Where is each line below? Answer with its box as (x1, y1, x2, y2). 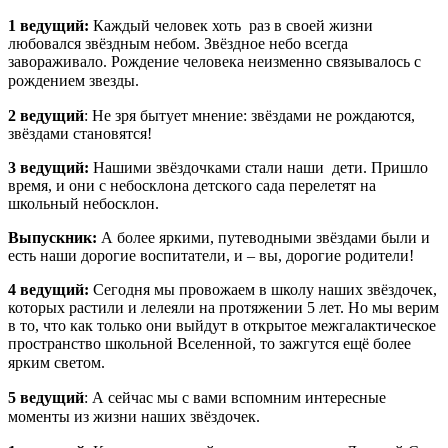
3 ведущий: (8, 158, 89, 176)
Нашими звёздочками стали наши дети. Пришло (89, 158, 428, 176)
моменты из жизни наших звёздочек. (8, 407, 260, 425)
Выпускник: (8, 228, 97, 246)
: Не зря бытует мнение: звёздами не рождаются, (84, 106, 415, 124)
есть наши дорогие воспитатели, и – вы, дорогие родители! (8, 246, 414, 264)
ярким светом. (8, 353, 105, 371)
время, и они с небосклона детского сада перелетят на (8, 176, 376, 194)
